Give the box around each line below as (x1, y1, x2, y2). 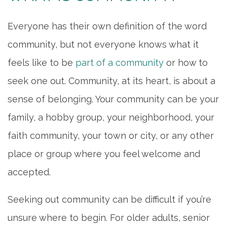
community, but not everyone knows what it (8, 39, 199, 50)
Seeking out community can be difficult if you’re (8, 194, 211, 205)
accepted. (8, 166, 51, 177)
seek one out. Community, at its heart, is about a (8, 75, 215, 86)
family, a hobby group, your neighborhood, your (8, 111, 214, 123)
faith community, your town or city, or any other (8, 130, 214, 141)
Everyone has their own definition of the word (8, 20, 207, 31)
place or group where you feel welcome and (8, 148, 200, 159)
